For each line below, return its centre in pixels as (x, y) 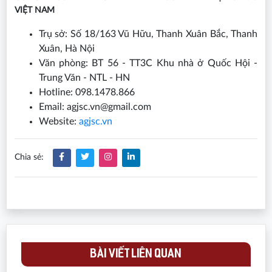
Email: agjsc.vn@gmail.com (95, 107)
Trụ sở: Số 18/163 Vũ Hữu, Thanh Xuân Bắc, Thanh (148, 34)
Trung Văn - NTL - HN (84, 77)
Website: (59, 121)
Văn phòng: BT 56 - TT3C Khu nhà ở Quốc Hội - (148, 63)
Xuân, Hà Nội (66, 48)
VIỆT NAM (34, 10)
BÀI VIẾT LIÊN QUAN (136, 255)
